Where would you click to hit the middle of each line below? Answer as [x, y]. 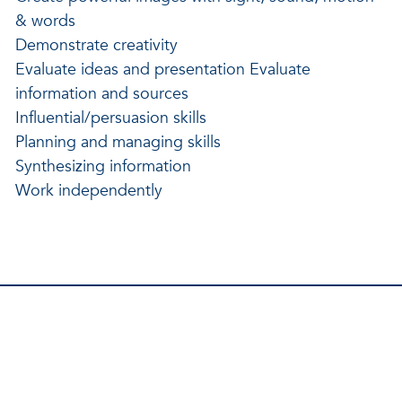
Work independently [88, 190]
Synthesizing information [103, 166]
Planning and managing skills [118, 142]
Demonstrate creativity [96, 45]
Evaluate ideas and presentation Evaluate [162, 69]
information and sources [101, 93]
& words [45, 21]
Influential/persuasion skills [110, 118]
